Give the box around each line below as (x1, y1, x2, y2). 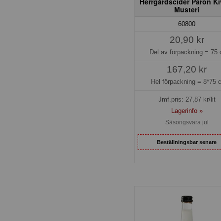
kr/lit (201, 96, 216, 104)
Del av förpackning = (149, 48, 211, 56)
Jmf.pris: (158, 96, 185, 104)
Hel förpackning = (150, 77, 203, 85)
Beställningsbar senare (157, 139, 217, 145)
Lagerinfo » (171, 107, 203, 115)
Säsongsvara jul (165, 119, 209, 126)
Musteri (174, 4, 200, 14)
